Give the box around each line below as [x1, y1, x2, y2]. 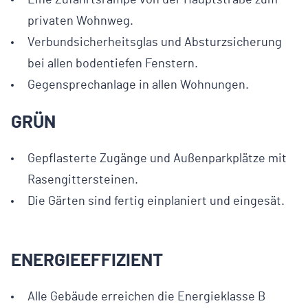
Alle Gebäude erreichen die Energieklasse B [27, 290, 265, 303]
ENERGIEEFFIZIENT [11, 251, 163, 269]
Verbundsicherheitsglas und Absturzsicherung [27, 36, 282, 49]
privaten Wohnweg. [27, 14, 133, 27]
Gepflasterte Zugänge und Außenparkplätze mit [27, 152, 287, 165]
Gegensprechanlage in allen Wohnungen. [27, 78, 249, 91]
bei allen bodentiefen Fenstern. [27, 57, 198, 70]
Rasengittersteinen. [27, 173, 138, 186]
